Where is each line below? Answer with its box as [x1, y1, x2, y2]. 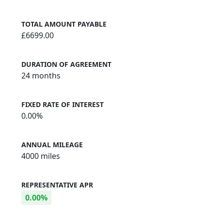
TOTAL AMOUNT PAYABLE [21, 19, 107, 29]
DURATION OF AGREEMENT [21, 59, 111, 69]
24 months [21, 70, 61, 81]
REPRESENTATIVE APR [21, 180, 93, 189]
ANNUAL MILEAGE [21, 139, 83, 149]
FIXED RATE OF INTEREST [21, 99, 104, 109]
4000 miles [21, 150, 60, 161]
